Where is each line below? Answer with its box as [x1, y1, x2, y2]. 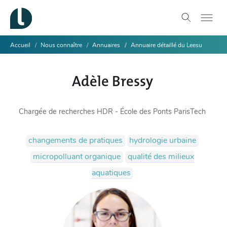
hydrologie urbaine [129, 134, 197, 146]
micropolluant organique [33, 150, 121, 162]
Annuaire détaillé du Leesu [131, 41, 202, 49]
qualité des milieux [127, 150, 194, 162]
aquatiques [91, 167, 131, 178]
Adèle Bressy [71, 75, 153, 90]
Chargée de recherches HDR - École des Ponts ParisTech [19, 106, 206, 117]
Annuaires [92, 41, 120, 49]
